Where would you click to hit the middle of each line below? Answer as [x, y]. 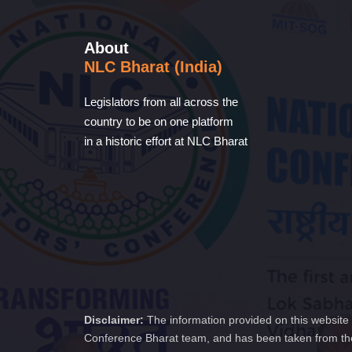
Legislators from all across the [161, 102]
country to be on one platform [159, 121]
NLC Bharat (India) [153, 67]
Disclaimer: [114, 320]
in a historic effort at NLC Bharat [166, 141]
